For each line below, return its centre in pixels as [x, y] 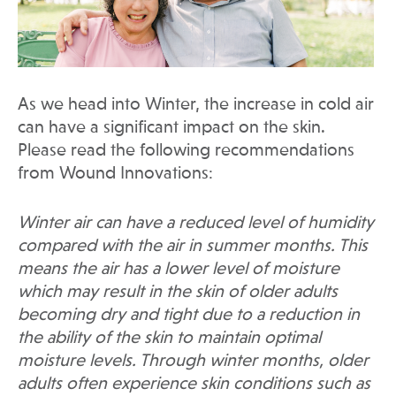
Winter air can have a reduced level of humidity [196, 224]
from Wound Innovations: [115, 175]
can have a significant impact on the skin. [171, 129]
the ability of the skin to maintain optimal [169, 339]
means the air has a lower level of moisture [179, 270]
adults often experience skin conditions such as [194, 385]
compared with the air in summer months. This [193, 247]
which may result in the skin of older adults [178, 293]
